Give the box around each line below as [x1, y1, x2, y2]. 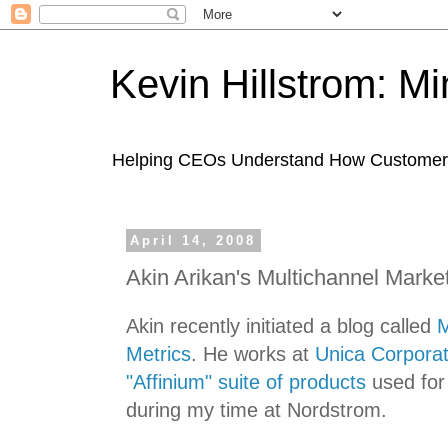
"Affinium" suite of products [126, 371, 366, 394]
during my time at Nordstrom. [126, 399, 387, 422]
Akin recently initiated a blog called [126, 315, 437, 338]
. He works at [191, 343, 315, 366]
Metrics [126, 343, 191, 366]
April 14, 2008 [130, 233, 257, 248]
